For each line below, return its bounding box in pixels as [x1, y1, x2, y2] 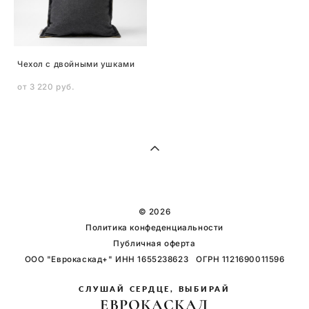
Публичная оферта [113, 239, 196, 248]
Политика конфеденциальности [86, 223, 223, 232]
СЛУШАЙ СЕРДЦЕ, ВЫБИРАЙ [79, 284, 230, 293]
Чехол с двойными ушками [17, 59, 135, 69]
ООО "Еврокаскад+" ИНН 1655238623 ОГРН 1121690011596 [24, 255, 285, 264]
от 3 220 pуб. [17, 82, 75, 92]
